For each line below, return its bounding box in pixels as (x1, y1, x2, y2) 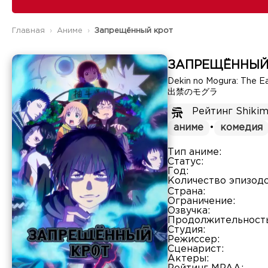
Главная (12, 28, 45, 34)
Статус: (167, 157, 203, 166)
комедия (220, 123, 263, 132)
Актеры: (167, 254, 209, 263)
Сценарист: (167, 245, 224, 254)
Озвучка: (167, 206, 210, 215)
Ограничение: (167, 197, 235, 206)
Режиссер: (167, 235, 220, 244)
